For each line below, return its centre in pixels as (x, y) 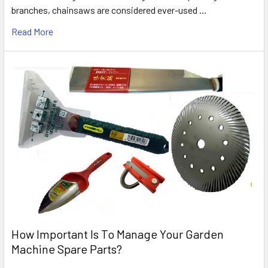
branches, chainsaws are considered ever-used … (109, 10)
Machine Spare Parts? (67, 249)
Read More (32, 32)
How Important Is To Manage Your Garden (118, 234)
